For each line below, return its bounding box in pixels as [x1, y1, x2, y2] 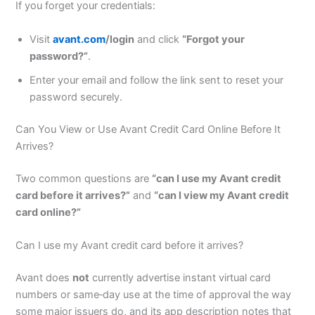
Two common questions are [15, 172, 153, 185]
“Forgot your [182, 32, 245, 46]
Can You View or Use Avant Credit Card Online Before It [15, 122, 281, 136]
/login [105, 32, 135, 46]
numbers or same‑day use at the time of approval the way [15, 288, 292, 301]
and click [134, 32, 183, 46]
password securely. [30, 90, 123, 103]
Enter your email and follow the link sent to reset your [30, 73, 284, 86]
